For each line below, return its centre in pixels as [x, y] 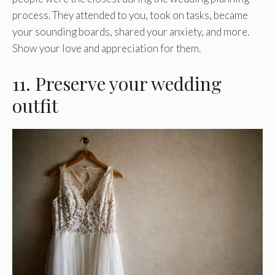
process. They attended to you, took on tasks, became [130, 15]
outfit [35, 105]
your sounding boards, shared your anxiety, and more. [131, 32]
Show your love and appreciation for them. [107, 48]
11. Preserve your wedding [117, 83]
